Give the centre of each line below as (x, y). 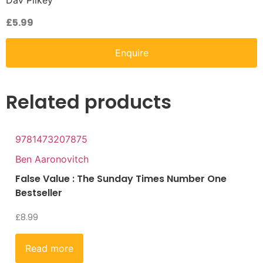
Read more (49, 249)
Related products (89, 102)
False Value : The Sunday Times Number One (121, 179)
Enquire (131, 53)
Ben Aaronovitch (52, 159)
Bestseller (39, 193)
